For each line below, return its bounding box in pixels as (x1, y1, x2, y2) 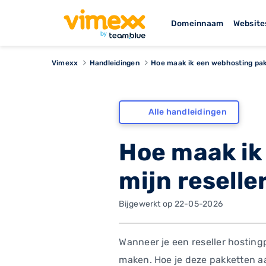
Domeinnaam (171, 18, 224, 28)
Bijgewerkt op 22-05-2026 (119, 198, 223, 209)
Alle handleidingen (148, 107, 227, 118)
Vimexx (52, 58, 78, 67)
